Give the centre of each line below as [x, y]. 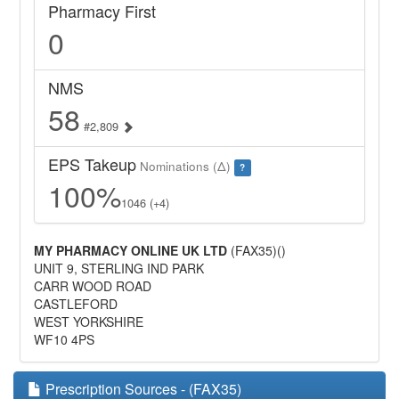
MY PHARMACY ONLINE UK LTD [131, 251]
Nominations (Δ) [186, 167]
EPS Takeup [93, 164]
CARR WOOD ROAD [93, 286]
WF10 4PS [65, 340]
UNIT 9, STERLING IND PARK [119, 269]
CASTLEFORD [76, 304]
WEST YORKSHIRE [89, 322]
